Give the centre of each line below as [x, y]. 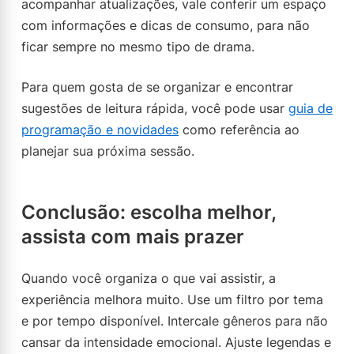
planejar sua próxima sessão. [108, 151]
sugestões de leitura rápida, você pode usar [155, 108]
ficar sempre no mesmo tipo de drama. [138, 47]
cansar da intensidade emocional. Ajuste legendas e [176, 342]
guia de [311, 108]
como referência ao [239, 130]
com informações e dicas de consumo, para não [166, 25]
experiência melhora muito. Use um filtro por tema [172, 299]
